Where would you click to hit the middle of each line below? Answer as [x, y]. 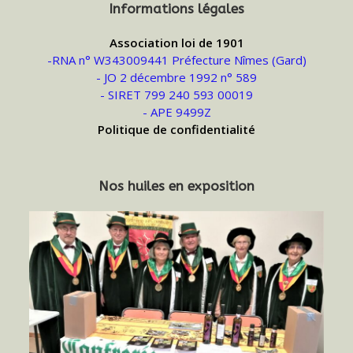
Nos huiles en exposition [176, 186]
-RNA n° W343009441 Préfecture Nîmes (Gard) [176, 60]
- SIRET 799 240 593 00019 [176, 95]
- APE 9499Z [176, 112]
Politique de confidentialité [176, 130]
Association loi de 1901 [176, 43]
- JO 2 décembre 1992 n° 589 [176, 78]
